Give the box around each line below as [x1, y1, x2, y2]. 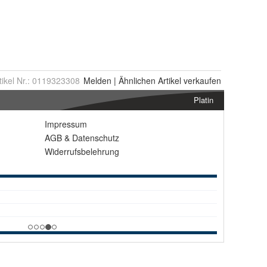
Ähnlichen [119, 74, 156, 86]
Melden [83, 74, 111, 86]
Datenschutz [72, 132, 119, 144]
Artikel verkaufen [156, 74, 221, 86]
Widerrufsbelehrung [45, 145, 119, 157]
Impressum [45, 118, 87, 130]
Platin [194, 94, 213, 105]
